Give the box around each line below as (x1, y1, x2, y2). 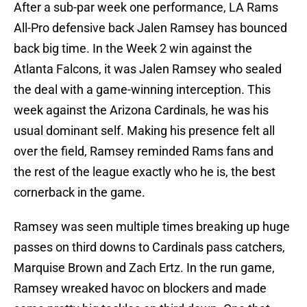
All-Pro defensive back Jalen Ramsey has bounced (14, 21, 287, 36)
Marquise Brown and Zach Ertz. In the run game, (14, 260, 275, 275)
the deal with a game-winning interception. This (14, 82, 271, 97)
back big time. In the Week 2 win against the (14, 41, 252, 56)
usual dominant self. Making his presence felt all (14, 123, 275, 138)
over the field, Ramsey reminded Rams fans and (14, 144, 273, 159)
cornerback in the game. (14, 185, 145, 200)
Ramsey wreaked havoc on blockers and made (14, 281, 267, 296)
